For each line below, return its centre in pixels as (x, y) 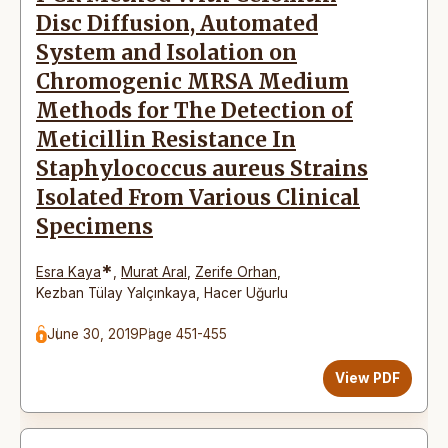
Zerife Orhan (236, 271)
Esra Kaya (68, 271)
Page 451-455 (183, 333)
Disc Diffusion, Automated (177, 23)
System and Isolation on (166, 52)
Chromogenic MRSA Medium (192, 81)
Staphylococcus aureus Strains (202, 168)
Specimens (94, 226)
